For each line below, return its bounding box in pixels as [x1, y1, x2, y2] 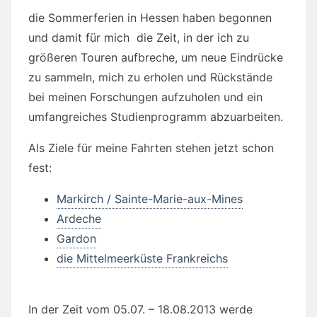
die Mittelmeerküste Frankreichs [57, 251, 228, 266]
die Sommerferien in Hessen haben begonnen [28, 11, 272, 25]
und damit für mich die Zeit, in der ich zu [28, 30, 249, 45]
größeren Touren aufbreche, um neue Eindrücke [28, 50, 283, 65]
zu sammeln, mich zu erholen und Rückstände [28, 70, 272, 85]
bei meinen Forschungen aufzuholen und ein [28, 90, 263, 105]
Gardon [57, 231, 96, 246]
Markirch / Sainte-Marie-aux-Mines [57, 192, 243, 207]
